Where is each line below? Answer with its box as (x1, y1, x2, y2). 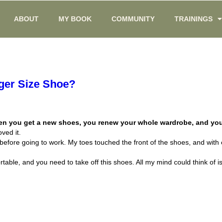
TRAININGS (174, 15, 213, 23)
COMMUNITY (111, 15, 155, 23)
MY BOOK (58, 15, 92, 23)
